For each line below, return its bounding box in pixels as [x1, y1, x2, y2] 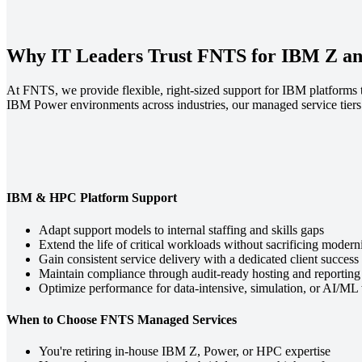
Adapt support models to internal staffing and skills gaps [39, 222, 324, 237]
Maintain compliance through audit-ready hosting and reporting [39, 266, 360, 280]
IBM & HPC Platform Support [6, 191, 177, 205]
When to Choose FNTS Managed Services [6, 312, 237, 326]
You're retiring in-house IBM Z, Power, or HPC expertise [39, 344, 330, 359]
